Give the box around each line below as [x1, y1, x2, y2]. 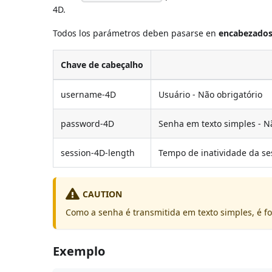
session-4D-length [61, 146, 135, 158]
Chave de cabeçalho [61, 58, 144, 70]
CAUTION [83, 188, 123, 200]
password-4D [61, 117, 115, 129]
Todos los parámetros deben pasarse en [53, 27, 219, 39]
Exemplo [53, 242, 106, 259]
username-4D [61, 88, 117, 100]
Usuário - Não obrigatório [158, 88, 263, 100]
